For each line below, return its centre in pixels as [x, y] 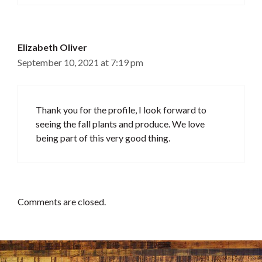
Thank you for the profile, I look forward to [121, 109]
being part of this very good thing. [103, 137]
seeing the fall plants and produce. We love [120, 123]
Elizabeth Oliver [52, 47]
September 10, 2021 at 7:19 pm [80, 62]
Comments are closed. [62, 201]
